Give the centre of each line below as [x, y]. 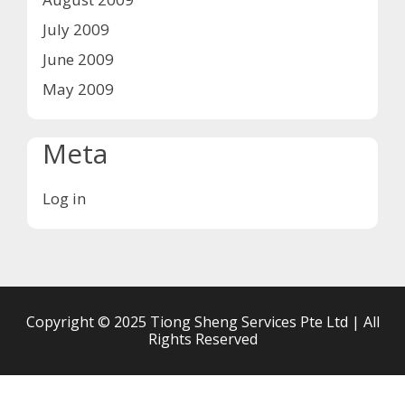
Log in [64, 198]
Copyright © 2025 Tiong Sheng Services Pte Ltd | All [202, 321]
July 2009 [76, 29]
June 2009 [78, 59]
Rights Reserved [202, 339]
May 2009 [78, 89]
